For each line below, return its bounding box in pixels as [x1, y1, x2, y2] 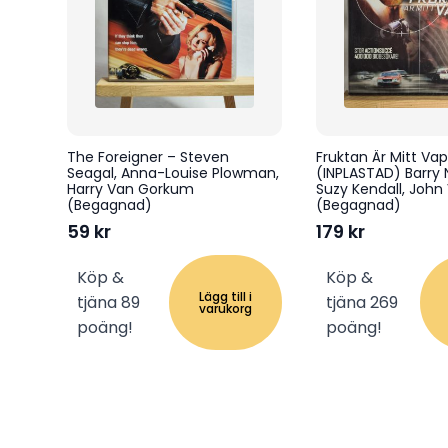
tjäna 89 [77, 291, 140, 315]
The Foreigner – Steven [67, 147, 229, 168]
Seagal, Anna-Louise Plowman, [67, 163, 279, 184]
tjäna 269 [325, 291, 398, 315]
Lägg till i [198, 287, 252, 305]
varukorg [198, 299, 252, 317]
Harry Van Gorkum [67, 179, 194, 200]
